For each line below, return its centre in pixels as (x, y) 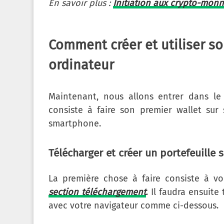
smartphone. (75, 124)
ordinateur (81, 65)
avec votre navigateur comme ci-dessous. (133, 205)
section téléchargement (97, 192)
